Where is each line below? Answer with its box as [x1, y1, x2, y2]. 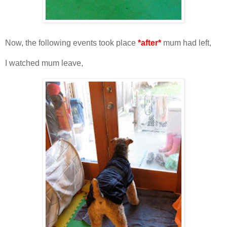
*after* [138, 38, 161, 47]
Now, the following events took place [5, 38, 138, 47]
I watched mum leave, [5, 58, 83, 67]
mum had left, [161, 38, 211, 47]
